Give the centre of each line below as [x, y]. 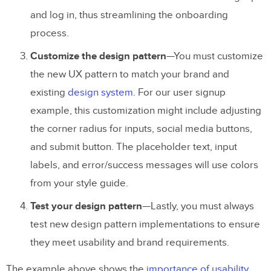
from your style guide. [79, 183]
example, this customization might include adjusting [146, 110]
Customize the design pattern [98, 56]
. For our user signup [179, 92]
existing [49, 92]
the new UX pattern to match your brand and [130, 74]
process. [50, 33]
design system [100, 92]
